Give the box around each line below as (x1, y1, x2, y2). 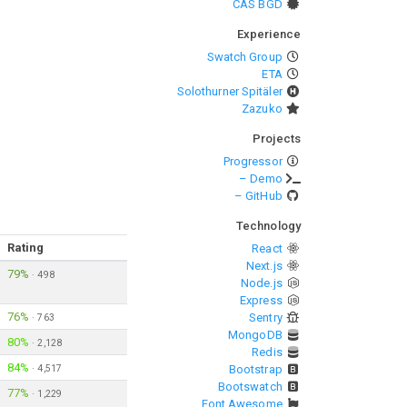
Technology (235, 219, 301, 233)
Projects (253, 132, 301, 145)
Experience (236, 27, 301, 41)
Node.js (241, 276, 283, 290)
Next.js (246, 259, 283, 273)
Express (240, 293, 283, 307)
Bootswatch (217, 380, 283, 393)
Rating (6, 241, 45, 254)
